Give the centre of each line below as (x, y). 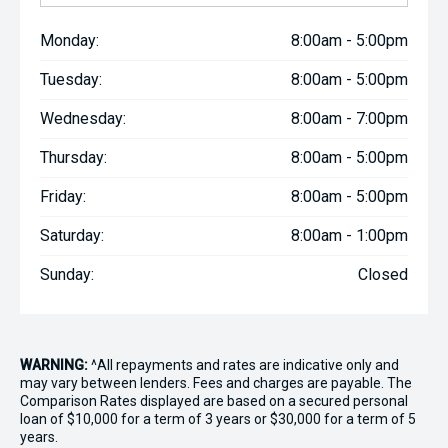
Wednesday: (83, 119)
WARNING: (54, 365)
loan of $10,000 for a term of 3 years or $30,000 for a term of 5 (218, 419)
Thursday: (73, 158)
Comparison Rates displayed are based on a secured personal (214, 401)
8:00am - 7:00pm (349, 119)
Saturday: (72, 236)
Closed (383, 275)
